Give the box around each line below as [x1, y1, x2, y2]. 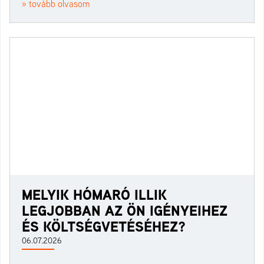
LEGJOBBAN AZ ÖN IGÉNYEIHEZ [22, 200, 227, 221]
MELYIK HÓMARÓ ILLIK [22, 184, 167, 205]
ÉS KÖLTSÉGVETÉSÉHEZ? [22, 216, 186, 237]
